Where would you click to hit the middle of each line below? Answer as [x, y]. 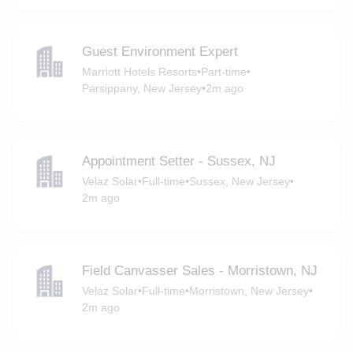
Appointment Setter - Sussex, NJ [178, 162]
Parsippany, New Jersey [141, 88]
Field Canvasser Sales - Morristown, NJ [199, 271]
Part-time [223, 71]
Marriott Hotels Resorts [139, 71]
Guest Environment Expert [160, 51]
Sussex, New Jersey [239, 182]
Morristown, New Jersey [249, 291]
